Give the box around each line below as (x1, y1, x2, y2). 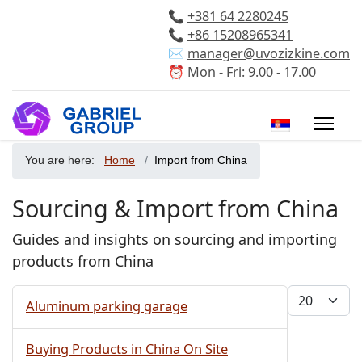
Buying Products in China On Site (26, 339, 228, 358)
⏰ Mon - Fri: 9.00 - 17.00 (168, 63, 316, 81)
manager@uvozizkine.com (187, 44, 350, 62)
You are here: (25, 154, 101, 166)
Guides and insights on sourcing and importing (12, 229, 337, 249)
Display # (287, 285, 351, 305)
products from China (12, 251, 154, 271)
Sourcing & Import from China (12, 192, 339, 224)
